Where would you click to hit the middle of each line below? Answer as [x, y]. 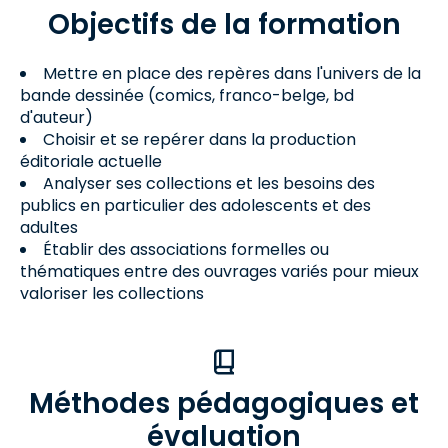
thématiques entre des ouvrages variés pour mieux [219, 271]
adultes [49, 227]
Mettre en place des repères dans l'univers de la [232, 73]
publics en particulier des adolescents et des [195, 205]
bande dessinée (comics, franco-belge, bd [187, 95]
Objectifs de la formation [224, 24]
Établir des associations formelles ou [186, 249]
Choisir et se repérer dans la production [199, 139]
